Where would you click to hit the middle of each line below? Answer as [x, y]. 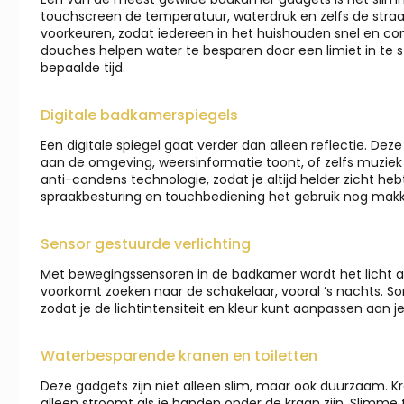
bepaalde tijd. [83, 68]
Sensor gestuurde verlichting [146, 244]
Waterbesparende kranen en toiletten [179, 356]
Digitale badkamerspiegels [139, 115]
